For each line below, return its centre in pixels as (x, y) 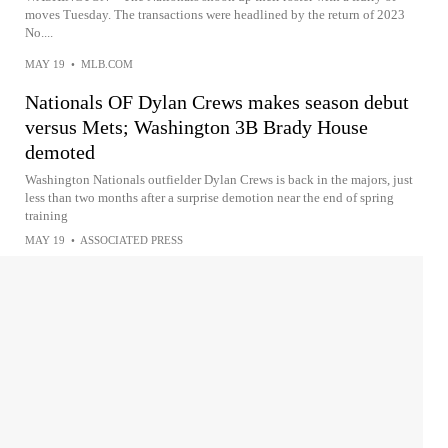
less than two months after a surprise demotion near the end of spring (209, 197)
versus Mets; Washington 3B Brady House (196, 127)
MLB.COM (107, 64)
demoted (60, 152)
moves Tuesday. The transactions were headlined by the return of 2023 (215, 14)
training (46, 215)
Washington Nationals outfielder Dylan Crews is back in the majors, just (219, 179)
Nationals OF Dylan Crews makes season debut (217, 102)
